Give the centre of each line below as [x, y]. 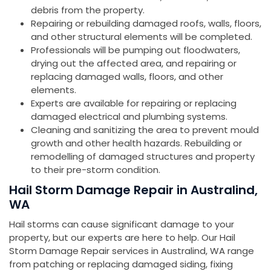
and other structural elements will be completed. [142, 37]
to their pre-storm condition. [96, 170]
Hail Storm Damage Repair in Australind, [133, 190]
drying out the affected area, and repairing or [134, 64]
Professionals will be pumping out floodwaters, [135, 50]
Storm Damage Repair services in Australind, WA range [132, 251]
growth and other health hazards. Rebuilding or [136, 143]
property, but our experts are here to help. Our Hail [122, 238]
